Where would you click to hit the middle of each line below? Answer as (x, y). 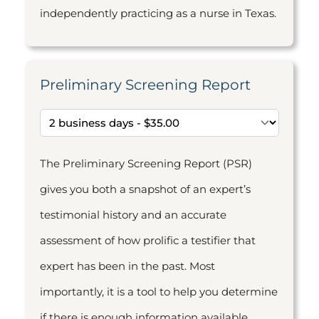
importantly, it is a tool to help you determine (159, 292)
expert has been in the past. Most (127, 266)
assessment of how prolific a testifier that (148, 240)
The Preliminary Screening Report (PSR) (146, 163)
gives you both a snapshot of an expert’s (145, 189)
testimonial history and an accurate (133, 215)
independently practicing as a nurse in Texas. (158, 13)
